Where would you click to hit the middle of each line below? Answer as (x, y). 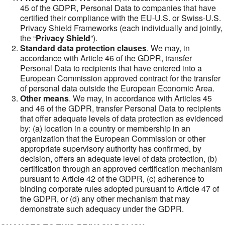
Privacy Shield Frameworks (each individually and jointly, (121, 28)
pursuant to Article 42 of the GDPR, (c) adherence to (112, 179)
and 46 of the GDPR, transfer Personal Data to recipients (121, 108)
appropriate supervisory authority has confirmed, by (111, 148)
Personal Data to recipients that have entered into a (111, 68)
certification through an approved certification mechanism (121, 168)
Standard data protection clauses (83, 48)
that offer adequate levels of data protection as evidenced (122, 118)
